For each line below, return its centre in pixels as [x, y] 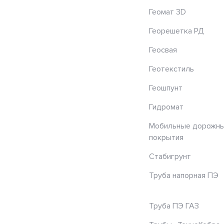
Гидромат [166, 107]
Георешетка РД [176, 31]
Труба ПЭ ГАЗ [174, 206]
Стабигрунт [170, 156]
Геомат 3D [167, 12]
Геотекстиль [171, 69]
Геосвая [163, 50]
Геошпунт [166, 88]
